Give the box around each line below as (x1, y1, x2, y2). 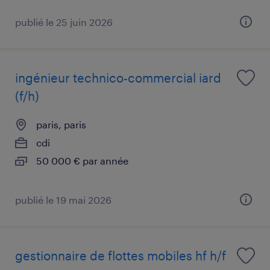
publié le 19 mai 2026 (15, 193, 111, 206)
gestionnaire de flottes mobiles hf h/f (15, 248, 226, 263)
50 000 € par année (36, 154, 128, 166)
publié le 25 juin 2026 (15, 16, 113, 28)
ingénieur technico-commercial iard (15, 70, 221, 85)
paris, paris (36, 118, 86, 130)
